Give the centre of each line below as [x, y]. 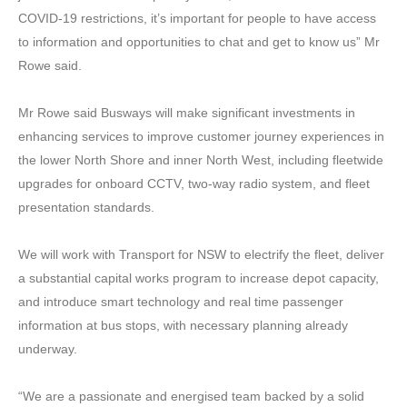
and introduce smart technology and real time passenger [181, 301]
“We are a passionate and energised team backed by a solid [191, 396]
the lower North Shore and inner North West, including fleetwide [201, 159]
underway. [48, 348]
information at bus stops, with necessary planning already [183, 325]
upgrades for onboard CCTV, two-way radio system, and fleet [194, 183]
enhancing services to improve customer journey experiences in [201, 136]
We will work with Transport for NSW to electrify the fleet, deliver [201, 254]
